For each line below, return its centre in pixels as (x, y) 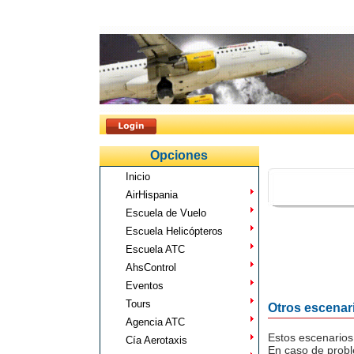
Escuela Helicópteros (174, 231)
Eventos (144, 286)
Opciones (179, 155)
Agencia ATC (155, 322)
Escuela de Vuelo (166, 213)
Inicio (137, 177)
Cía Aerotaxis (156, 340)
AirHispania (151, 195)
